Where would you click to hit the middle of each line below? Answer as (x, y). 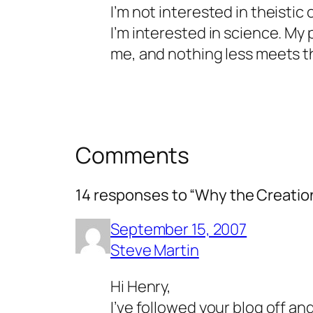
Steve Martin (155, 250)
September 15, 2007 (179, 229)
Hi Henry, (141, 286)
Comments (133, 155)
